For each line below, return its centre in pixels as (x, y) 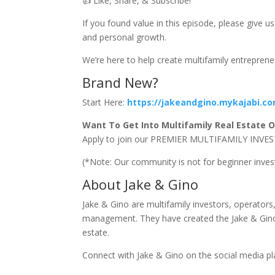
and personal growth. (125, 37)
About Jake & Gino (141, 184)
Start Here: (104, 102)
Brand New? (121, 82)
